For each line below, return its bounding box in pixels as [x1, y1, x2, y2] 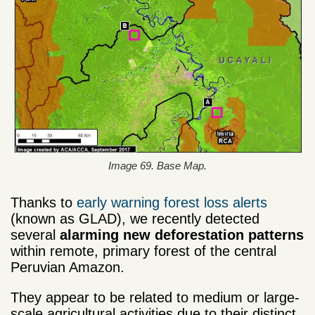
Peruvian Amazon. [11, 259, 124, 276]
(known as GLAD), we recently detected [11, 211, 259, 227]
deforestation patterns [155, 227, 304, 243]
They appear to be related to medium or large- [11, 290, 300, 306]
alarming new [60, 227, 150, 243]
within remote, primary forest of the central [11, 243, 276, 259]
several [11, 227, 60, 243]
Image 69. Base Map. [108, 160, 207, 172]
